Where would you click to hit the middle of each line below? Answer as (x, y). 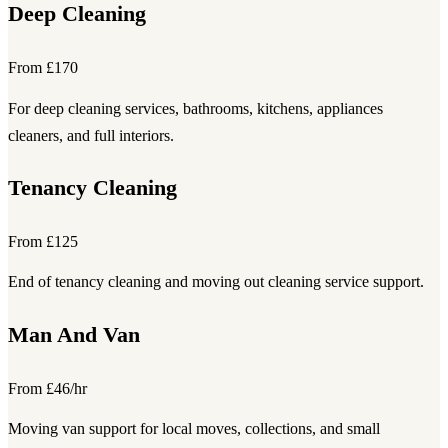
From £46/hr (47, 388)
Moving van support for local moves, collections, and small (194, 429)
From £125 (43, 241)
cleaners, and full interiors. (91, 135)
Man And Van (74, 334)
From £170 (43, 67)
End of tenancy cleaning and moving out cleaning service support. (216, 282)
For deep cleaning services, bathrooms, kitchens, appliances (195, 108)
